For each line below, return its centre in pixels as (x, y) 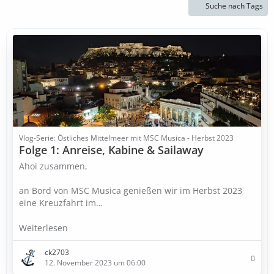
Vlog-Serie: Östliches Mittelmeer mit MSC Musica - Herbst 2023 (126, 138)
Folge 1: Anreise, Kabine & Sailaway (111, 150)
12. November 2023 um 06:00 (95, 263)
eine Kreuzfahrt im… (61, 203)
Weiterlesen (45, 228)
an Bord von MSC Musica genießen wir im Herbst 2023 (131, 191)
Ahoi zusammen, (53, 166)
